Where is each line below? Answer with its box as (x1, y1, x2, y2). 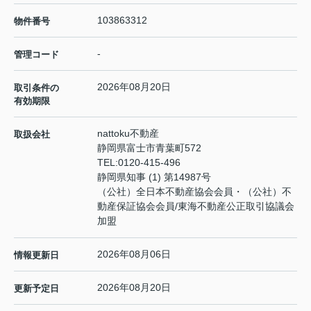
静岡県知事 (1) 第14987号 (97, 171, 211, 183)
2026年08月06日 (97, 249, 171, 260)
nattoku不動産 (97, 128, 159, 140)
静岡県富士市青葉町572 (97, 142, 204, 154)
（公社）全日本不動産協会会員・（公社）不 (97, 186, 292, 198)
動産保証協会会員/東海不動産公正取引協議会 (97, 201, 294, 212)
